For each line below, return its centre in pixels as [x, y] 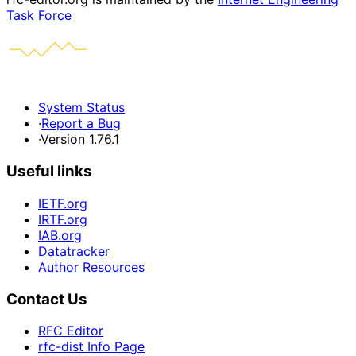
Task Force [39, 15]
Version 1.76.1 [80, 139]
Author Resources [91, 267]
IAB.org [60, 235]
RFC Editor [71, 331]
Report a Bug [81, 124]
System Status [81, 108]
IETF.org [63, 203]
